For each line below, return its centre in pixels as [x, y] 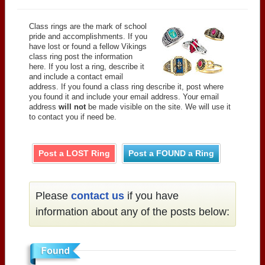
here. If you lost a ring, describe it [87, 66]
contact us [98, 195]
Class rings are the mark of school [88, 26]
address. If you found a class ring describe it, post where [126, 86]
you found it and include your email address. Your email [124, 96]
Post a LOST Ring [74, 153]
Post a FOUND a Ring [171, 153]
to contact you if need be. [73, 117]
